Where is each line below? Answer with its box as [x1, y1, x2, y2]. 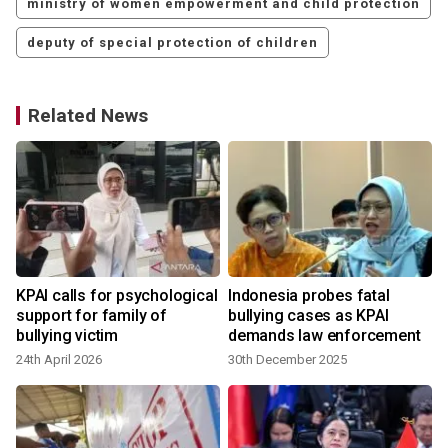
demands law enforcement [228, 326, 421, 346]
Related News [28, 104, 148, 128]
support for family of [16, 306, 167, 326]
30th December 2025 [228, 352, 347, 368]
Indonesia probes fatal [228, 286, 390, 306]
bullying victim [16, 326, 118, 346]
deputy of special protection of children [27, 35, 318, 51]
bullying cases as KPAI [228, 306, 389, 326]
